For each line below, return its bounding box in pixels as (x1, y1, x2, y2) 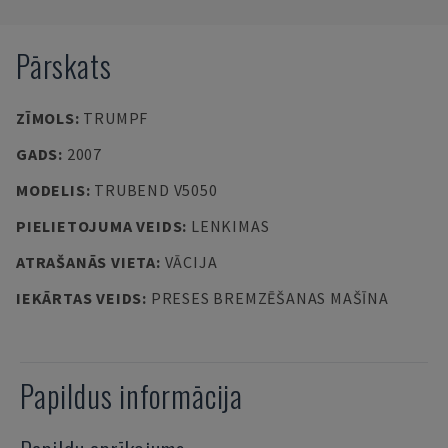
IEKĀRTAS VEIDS (16, 288, 143, 308)
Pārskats (16, 43, 112, 88)
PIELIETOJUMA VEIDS (16, 216, 183, 236)
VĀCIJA (164, 252, 218, 272)
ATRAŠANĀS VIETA (16, 252, 156, 272)
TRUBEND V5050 (94, 180, 218, 200)
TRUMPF (83, 108, 149, 128)
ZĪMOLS (16, 108, 75, 128)
